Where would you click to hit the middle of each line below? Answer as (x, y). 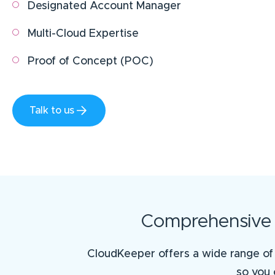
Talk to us (52, 111)
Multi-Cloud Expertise (83, 34)
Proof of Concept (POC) (91, 62)
